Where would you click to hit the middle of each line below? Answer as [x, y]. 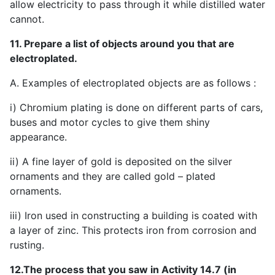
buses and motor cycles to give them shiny [110, 122]
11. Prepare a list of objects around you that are [122, 43]
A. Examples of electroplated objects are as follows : [133, 83]
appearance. [38, 137]
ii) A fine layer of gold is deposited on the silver [121, 161]
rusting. [27, 245]
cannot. [27, 19]
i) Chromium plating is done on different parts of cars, [136, 107]
